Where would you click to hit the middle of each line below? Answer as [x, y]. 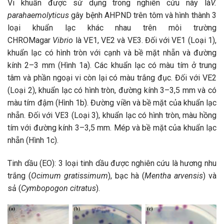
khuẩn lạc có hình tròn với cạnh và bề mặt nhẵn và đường [112, 52]
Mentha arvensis [174, 175]
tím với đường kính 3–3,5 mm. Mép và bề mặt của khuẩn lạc [112, 127]
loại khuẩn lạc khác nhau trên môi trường [112, 27]
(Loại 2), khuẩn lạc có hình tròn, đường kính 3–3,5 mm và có [112, 90]
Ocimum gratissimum [69, 175]
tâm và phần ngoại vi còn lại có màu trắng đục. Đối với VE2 [112, 77]
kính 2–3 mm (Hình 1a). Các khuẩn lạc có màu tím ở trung [112, 65]
